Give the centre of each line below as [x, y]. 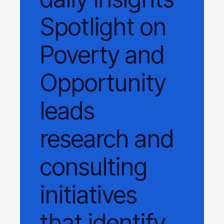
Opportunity [103, 83]
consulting [94, 167]
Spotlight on [103, 27]
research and [107, 139]
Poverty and [102, 55]
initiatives [88, 195]
